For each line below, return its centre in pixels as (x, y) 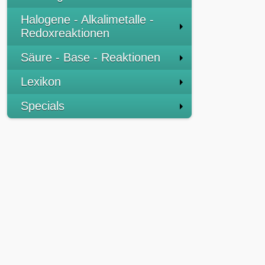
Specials (43, 106)
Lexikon (41, 82)
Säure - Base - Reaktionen (91, 57)
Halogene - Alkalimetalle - (87, 20)
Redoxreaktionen (65, 33)
